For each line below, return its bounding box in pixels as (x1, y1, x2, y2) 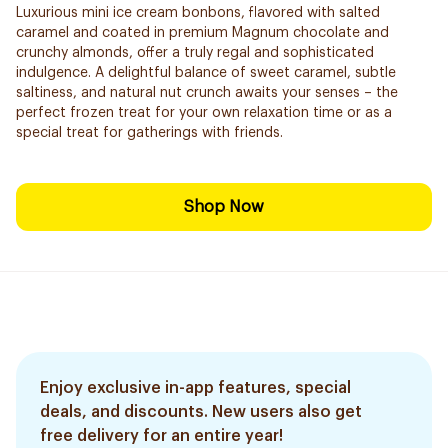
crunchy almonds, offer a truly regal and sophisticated (16, 46, 374, 60)
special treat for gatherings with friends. (16, 126, 283, 140)
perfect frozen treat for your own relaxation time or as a (16, 106, 392, 120)
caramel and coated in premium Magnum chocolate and (16, 26, 389, 40)
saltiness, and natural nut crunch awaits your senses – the (16, 86, 398, 100)
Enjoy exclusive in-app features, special (40, 380, 351, 396)
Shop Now (184, 199, 264, 215)
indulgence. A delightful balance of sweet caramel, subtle (16, 66, 396, 80)
